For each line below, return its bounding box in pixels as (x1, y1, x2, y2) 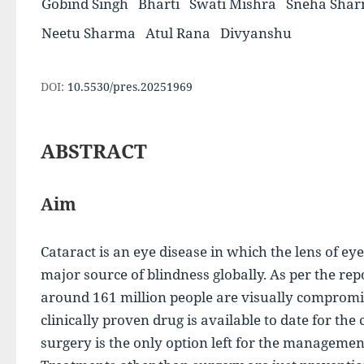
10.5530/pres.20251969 (67, 79, 193, 94)
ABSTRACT (41, 137, 147, 164)
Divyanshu (220, 24, 292, 42)
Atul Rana (145, 24, 210, 42)
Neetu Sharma (41, 24, 136, 42)
